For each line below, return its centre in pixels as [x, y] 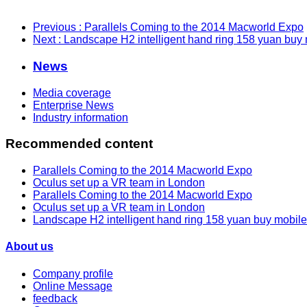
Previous [56, 27]
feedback [55, 298]
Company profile [73, 273]
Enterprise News [73, 105]
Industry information [81, 117]
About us [29, 247]
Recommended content [79, 144]
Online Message [73, 286]
